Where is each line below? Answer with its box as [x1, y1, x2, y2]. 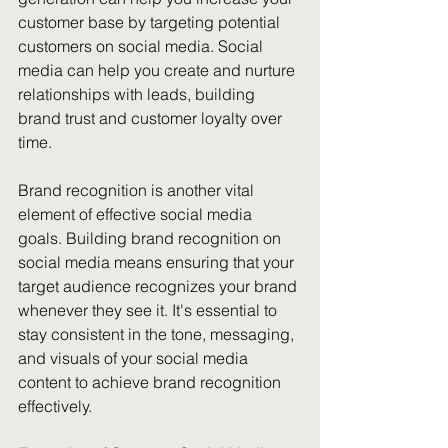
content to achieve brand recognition [18, 372, 285, 392]
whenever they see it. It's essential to [18, 300, 281, 320]
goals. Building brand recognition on [18, 228, 285, 248]
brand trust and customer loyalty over [18, 108, 286, 128]
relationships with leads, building [18, 84, 259, 104]
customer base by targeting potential [18, 12, 284, 32]
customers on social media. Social [18, 36, 267, 56]
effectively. [18, 396, 92, 416]
